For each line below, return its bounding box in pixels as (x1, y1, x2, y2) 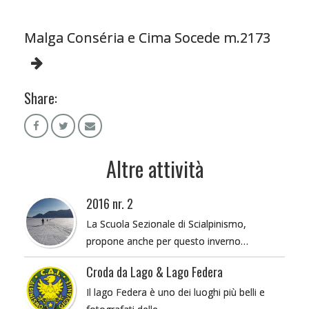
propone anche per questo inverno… (86, 234, 248, 248)
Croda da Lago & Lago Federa (86, 262, 223, 281)
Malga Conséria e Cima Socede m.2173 (24, 28, 270, 47)
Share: (24, 87, 57, 108)
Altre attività (106, 152, 203, 184)
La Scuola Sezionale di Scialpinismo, (86, 217, 246, 230)
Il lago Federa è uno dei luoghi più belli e (86, 285, 265, 299)
